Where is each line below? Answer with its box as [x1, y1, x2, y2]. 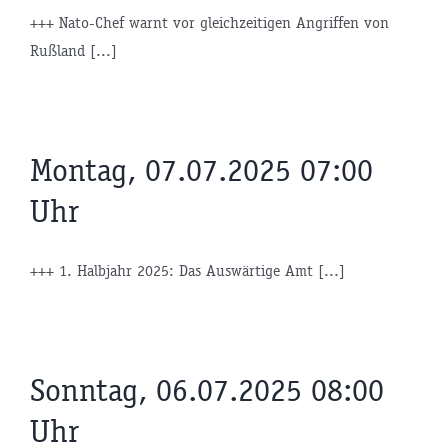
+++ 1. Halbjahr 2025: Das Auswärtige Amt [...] [30, 261, 345, 281]
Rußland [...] [30, 41, 117, 61]
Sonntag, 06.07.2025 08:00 [30, 371, 384, 411]
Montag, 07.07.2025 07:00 [30, 151, 373, 191]
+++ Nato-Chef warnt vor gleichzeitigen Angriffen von [30, 13, 389, 33]
